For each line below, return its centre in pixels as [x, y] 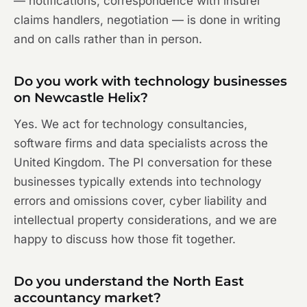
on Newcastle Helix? [81, 98]
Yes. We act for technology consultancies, [131, 124]
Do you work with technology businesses [150, 82]
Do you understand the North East [129, 282]
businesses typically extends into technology [138, 182]
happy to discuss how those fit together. [125, 240]
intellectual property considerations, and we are [145, 220]
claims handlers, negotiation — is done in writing [147, 20]
